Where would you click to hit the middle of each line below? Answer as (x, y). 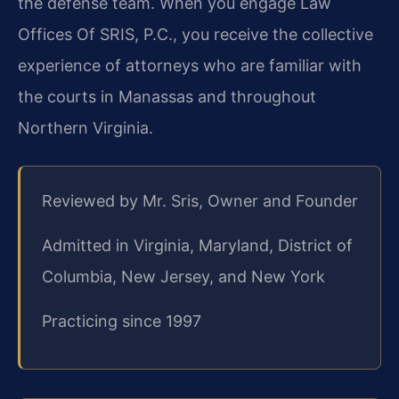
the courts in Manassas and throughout (167, 96)
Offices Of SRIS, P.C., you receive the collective (195, 34)
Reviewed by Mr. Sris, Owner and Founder (200, 200)
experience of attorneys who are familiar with (190, 65)
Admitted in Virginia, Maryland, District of (197, 245)
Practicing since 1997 (122, 321)
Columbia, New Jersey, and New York (183, 276)
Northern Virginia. (85, 127)
